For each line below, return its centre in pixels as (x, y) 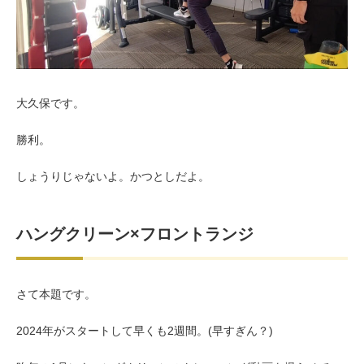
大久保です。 (50, 104)
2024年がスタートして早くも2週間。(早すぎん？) (145, 331)
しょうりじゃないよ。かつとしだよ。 (113, 177)
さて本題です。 (56, 295)
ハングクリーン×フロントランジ (135, 234)
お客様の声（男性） (186, 23)
